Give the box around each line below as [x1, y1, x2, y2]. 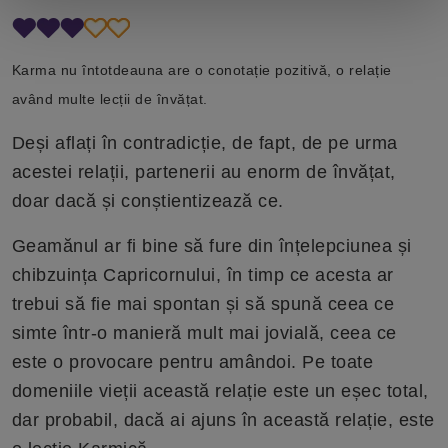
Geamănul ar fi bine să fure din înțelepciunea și [11, 236, 412, 256]
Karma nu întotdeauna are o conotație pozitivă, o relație [11, 62, 392, 78]
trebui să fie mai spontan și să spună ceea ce [11, 294, 395, 314]
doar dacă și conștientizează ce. [11, 191, 284, 211]
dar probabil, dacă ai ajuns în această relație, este [11, 410, 435, 430]
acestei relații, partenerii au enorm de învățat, [11, 162, 396, 182]
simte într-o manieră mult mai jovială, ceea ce [11, 323, 397, 343]
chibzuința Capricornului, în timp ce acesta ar [11, 265, 394, 285]
